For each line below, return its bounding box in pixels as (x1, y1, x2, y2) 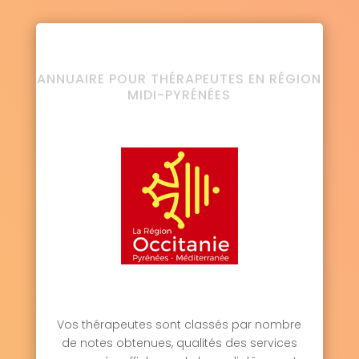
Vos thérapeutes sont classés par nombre (57, 316, 302, 333)
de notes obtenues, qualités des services (61, 334, 297, 351)
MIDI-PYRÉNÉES (127, 85, 232, 104)
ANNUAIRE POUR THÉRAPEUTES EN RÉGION (37, 69, 322, 88)
